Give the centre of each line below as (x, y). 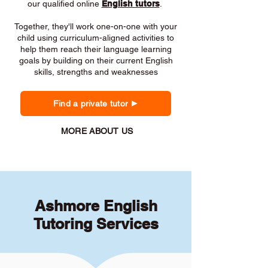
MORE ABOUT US (97, 131)
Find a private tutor (91, 103)
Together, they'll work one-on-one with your (96, 26)
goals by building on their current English (96, 60)
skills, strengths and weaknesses (96, 72)
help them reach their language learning (96, 49)
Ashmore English (96, 206)
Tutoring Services (96, 224)
